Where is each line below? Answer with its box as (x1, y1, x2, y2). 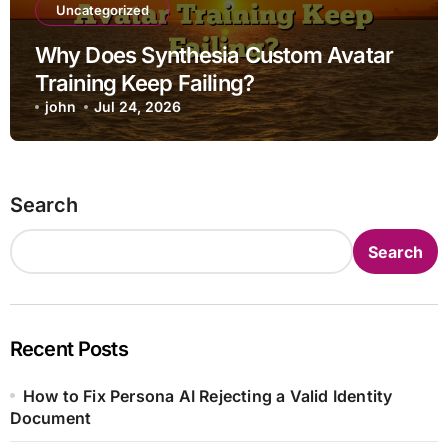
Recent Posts (9, 337, 128, 362)
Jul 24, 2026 (94, 98, 182, 116)
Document (9, 408, 92, 429)
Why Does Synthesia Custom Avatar (34, 42, 394, 69)
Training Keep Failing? (34, 70, 255, 97)
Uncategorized (55, 2, 149, 19)
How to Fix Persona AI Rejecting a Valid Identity (22, 386, 393, 407)
